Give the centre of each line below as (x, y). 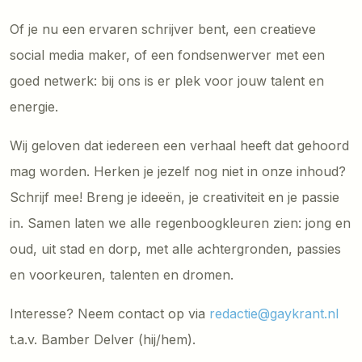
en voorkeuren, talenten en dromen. (122, 275)
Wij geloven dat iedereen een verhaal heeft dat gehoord (179, 145)
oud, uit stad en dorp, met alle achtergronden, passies (175, 249)
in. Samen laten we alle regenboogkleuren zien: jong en (180, 223)
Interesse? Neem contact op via (109, 314)
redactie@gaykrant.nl (274, 314)
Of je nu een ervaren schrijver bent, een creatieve (163, 29)
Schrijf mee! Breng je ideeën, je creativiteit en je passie (175, 197)
